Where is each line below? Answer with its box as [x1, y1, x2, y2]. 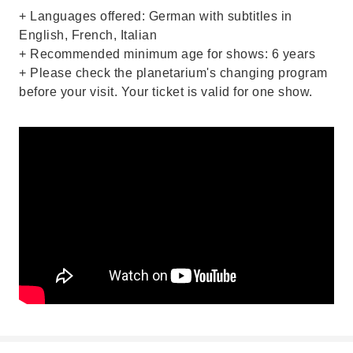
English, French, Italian [19, 28, 157, 42]
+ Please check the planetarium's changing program [19, 66, 328, 80]
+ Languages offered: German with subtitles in [19, 9, 292, 23]
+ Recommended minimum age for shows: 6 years [19, 47, 315, 61]
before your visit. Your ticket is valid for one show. [19, 85, 313, 98]
